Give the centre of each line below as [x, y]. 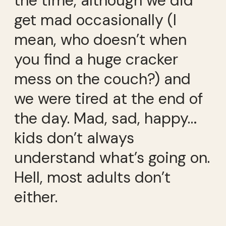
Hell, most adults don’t [92, 178]
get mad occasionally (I [95, 20]
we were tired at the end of [108, 99]
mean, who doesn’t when [100, 40]
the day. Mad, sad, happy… [105, 119]
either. [36, 197]
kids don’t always [74, 138]
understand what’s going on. [112, 158]
